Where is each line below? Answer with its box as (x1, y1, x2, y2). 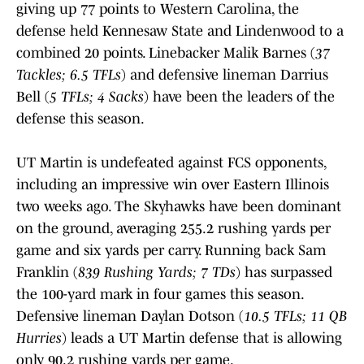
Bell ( (16, 88, 50, 105)
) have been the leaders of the (144, 88, 335, 105)
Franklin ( (16, 263, 78, 280)
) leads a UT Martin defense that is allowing (62, 329, 342, 346)
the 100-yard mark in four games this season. (16, 285, 303, 302)
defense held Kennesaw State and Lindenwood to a (16, 22, 344, 39)
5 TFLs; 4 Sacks (50, 88, 144, 105)
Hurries (16, 329, 62, 346)
